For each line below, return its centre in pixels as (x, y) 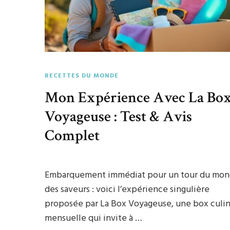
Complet (72, 135)
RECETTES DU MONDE (82, 76)
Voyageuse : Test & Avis (119, 116)
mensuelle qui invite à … (94, 218)
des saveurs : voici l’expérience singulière (127, 189)
